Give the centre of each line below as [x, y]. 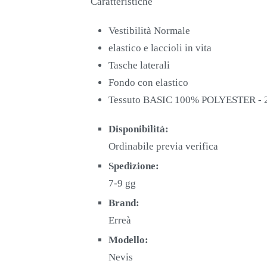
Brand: [124, 203]
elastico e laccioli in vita [160, 48]
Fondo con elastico [148, 82]
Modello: [128, 240]
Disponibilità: [139, 129]
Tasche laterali [139, 65]
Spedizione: [134, 166]
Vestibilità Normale [149, 30]
